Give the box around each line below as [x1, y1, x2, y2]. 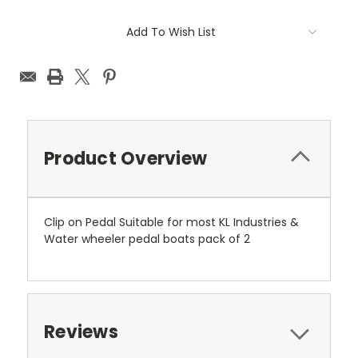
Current [16, 17, 61, 33]
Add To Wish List [126, 24, 216, 41]
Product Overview [44, 146, 207, 172]
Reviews [44, 320, 118, 345]
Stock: [16, 32, 53, 48]
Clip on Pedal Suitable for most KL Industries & [44, 214, 299, 231]
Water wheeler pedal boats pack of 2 [44, 231, 250, 248]
